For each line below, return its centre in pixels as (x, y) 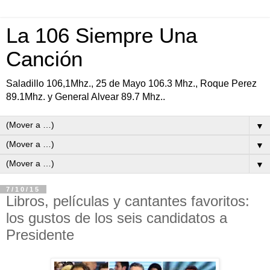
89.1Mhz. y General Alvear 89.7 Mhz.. (86, 97)
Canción (44, 59)
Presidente (40, 235)
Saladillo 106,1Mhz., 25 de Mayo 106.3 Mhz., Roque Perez (131, 83)
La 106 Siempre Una (102, 36)
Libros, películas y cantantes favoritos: (128, 201)
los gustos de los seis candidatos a (117, 218)
